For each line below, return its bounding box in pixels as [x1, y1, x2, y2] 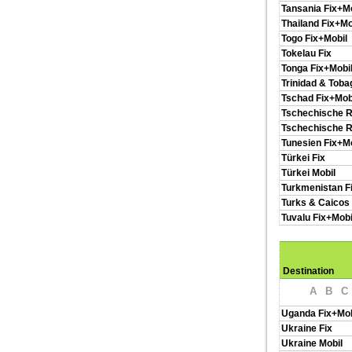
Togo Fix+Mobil [281, 33, 347, 44]
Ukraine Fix [281, 323, 332, 334]
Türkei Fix [281, 152, 325, 163]
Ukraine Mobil [281, 338, 343, 349]
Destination [283, 266, 334, 277]
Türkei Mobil [281, 167, 335, 178]
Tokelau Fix [281, 48, 332, 59]
